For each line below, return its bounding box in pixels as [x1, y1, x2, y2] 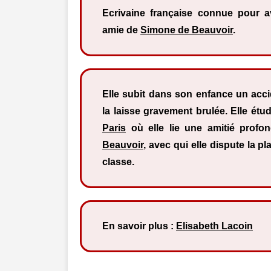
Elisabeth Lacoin [176, 221, 253, 231]
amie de [102, 25, 140, 35]
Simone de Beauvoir [140, 25, 233, 35]
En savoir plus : [102, 221, 176, 231]
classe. [102, 157, 134, 167]
